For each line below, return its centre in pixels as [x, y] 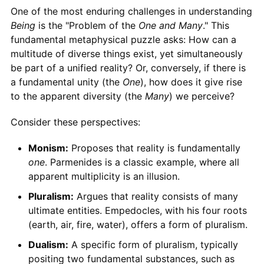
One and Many [170, 25]
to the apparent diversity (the [77, 96]
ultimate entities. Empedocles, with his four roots [137, 210]
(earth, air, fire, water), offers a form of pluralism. [138, 224]
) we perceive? [202, 96]
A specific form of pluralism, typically [153, 244]
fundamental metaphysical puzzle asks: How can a [123, 39]
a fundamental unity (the [66, 82]
